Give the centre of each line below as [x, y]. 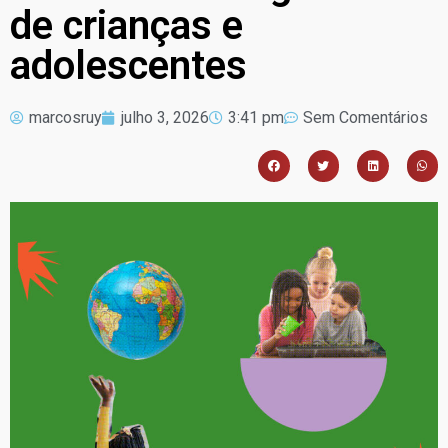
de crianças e [126, 26]
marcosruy [65, 118]
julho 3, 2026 [165, 118]
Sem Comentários [365, 118]
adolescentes [128, 66]
